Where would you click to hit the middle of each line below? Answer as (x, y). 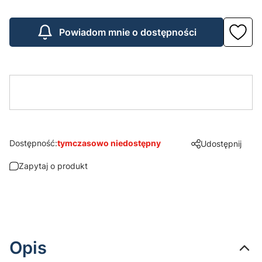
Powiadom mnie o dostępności (127, 32)
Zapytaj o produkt (53, 166)
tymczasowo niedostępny (109, 143)
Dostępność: (33, 143)
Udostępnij (221, 143)
